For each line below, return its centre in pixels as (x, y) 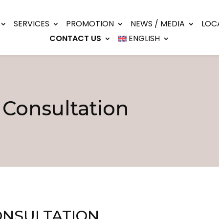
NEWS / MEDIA (158, 24)
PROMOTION (90, 24)
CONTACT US (75, 39)
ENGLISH (144, 39)
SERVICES (32, 24)
